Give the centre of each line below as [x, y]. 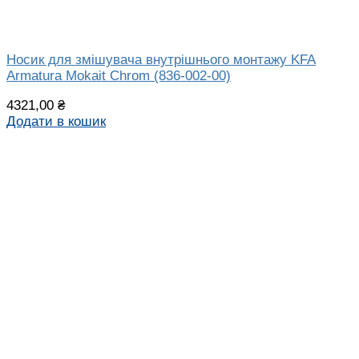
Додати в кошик [56, 122]
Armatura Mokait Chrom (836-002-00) [119, 76]
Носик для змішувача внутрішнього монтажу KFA [161, 60]
